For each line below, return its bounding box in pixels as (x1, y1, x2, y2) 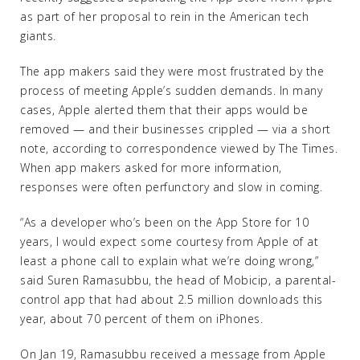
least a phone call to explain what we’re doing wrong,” (20, 253, 318, 268)
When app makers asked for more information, (20, 160, 282, 175)
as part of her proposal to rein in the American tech (20, 9, 309, 24)
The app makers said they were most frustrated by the (20, 63, 324, 79)
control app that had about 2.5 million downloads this (20, 292, 323, 307)
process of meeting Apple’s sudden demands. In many (20, 83, 322, 98)
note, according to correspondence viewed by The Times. (20, 141, 337, 156)
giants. (20, 28, 56, 43)
